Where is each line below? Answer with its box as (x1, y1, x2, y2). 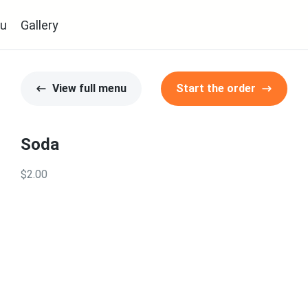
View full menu (52, 82, 126, 95)
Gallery (21, 17, 58, 32)
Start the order (176, 82, 256, 95)
